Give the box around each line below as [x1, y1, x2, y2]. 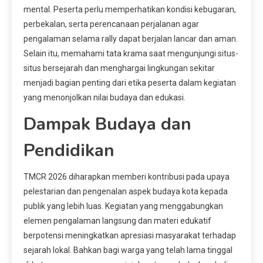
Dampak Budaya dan [23, 112, 191, 136]
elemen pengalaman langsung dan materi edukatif [23, 215, 211, 225]
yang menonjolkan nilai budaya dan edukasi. [23, 92, 186, 102]
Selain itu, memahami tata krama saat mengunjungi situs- [23, 48, 238, 58]
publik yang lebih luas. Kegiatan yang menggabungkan [23, 201, 223, 211]
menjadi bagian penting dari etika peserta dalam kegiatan [23, 77, 236, 87]
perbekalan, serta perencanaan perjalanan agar [23, 19, 199, 29]
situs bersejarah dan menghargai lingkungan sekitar [23, 63, 215, 73]
